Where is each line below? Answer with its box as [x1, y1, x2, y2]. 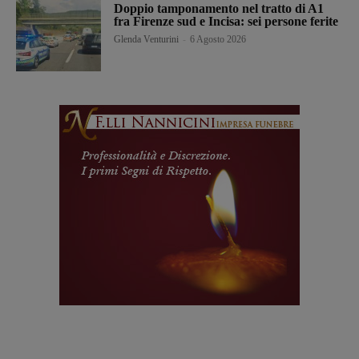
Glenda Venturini [114, 33, 179, 45]
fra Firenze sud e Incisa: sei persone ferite [114, 14, 339, 28]
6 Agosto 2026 [190, 33, 247, 45]
